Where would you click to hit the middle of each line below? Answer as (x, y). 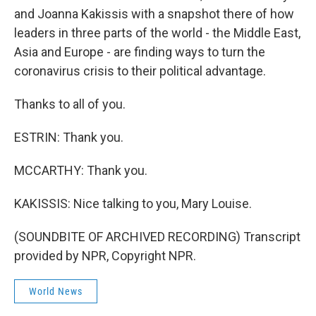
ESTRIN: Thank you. (69, 137)
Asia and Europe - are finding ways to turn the (140, 52)
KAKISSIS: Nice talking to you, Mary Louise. (133, 203)
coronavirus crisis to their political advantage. (140, 71)
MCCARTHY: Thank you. (81, 170)
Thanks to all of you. (70, 104)
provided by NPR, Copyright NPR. (105, 256)
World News (56, 291)
